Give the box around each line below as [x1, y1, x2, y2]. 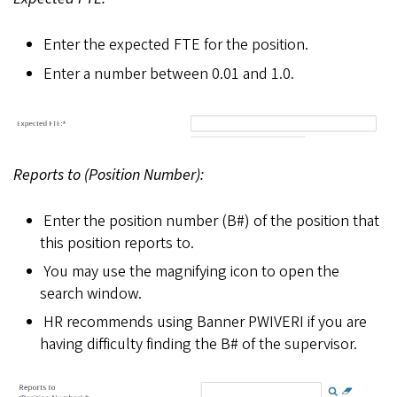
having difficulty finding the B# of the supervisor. [40, 333, 357, 356]
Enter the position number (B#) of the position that [43, 209, 379, 232]
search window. [40, 283, 142, 306]
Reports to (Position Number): [13, 163, 204, 186]
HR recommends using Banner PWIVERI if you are [43, 311, 367, 334]
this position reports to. [40, 231, 194, 254]
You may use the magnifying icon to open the [43, 261, 339, 284]
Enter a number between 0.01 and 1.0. [43, 62, 294, 85]
